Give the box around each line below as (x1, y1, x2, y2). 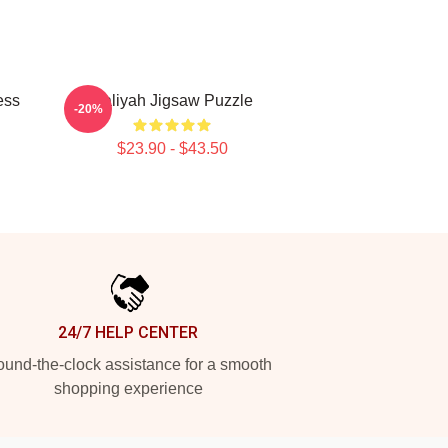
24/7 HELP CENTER (58, 323, 198, 342)
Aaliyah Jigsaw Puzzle (91, 92, 253, 109)
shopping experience (53, 380, 203, 397)
